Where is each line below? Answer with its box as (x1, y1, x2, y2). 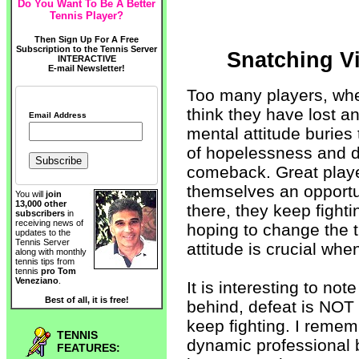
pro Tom (41, 266, 76, 276)
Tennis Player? (50, 10, 123, 22)
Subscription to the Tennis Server (16, 44, 157, 54)
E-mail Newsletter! (48, 63, 125, 73)
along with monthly (15, 247, 87, 257)
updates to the (15, 228, 71, 238)
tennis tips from (15, 256, 75, 267)
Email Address (28, 111, 87, 119)
